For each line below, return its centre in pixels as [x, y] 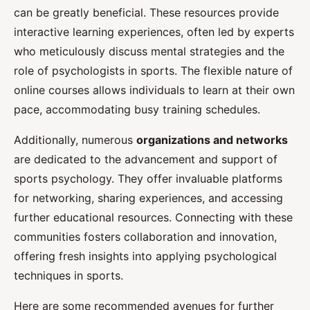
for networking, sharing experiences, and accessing [148, 198]
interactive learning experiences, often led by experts [154, 32]
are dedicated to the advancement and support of [146, 159]
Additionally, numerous [75, 140]
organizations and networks [212, 140]
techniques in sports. [69, 276]
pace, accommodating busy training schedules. [137, 110]
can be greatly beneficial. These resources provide [146, 13]
